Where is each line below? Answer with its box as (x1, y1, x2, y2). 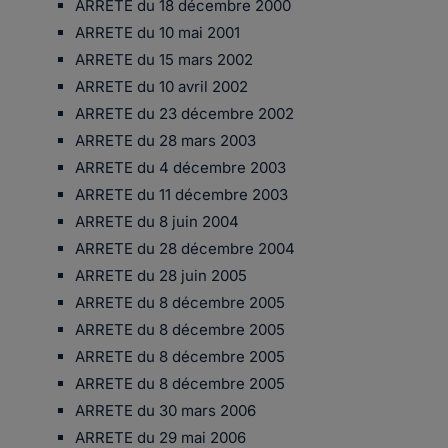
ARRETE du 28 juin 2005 (75, 266, 247, 285)
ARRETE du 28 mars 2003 (75, 131, 256, 150)
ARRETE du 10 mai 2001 (75, 23, 240, 42)
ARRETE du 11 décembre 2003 (75, 185, 288, 204)
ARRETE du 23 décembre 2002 (75, 104, 294, 123)
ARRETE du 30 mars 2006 (75, 401, 256, 420)
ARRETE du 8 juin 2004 (75, 212, 239, 231)
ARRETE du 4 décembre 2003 (75, 158, 286, 177)
